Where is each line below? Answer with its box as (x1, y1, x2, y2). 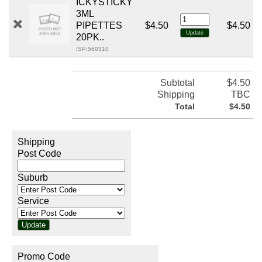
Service (18, 196, 49, 206)
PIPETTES (76, 20, 122, 31)
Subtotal (160, 78, 195, 88)
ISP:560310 (76, 46, 109, 53)
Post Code (18, 149, 61, 159)
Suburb (18, 173, 48, 183)
